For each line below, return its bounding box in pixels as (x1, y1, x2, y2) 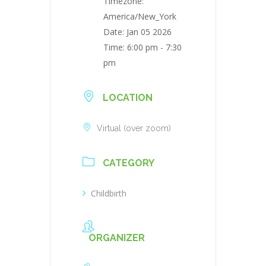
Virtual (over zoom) (97, 123, 171, 133)
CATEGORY (103, 157, 154, 169)
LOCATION (103, 91, 153, 103)
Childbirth (91, 187, 126, 199)
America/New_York (103, 10, 176, 22)
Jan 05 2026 (126, 26, 172, 37)
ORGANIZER (88, 232, 145, 243)
